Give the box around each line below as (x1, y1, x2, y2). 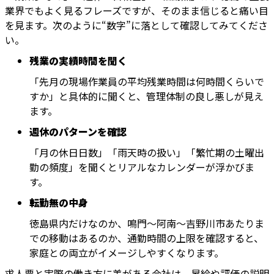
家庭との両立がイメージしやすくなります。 (29, 245, 224, 261)
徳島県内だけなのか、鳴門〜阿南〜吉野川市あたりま (29, 216, 264, 231)
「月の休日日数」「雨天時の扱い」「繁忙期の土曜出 (29, 145, 264, 160)
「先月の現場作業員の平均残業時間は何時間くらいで (29, 74, 264, 89)
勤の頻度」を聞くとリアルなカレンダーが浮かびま (29, 160, 254, 175)
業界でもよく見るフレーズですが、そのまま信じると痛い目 (5, 3, 268, 18)
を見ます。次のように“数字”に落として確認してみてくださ (5, 18, 268, 33)
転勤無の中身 (29, 195, 88, 210)
